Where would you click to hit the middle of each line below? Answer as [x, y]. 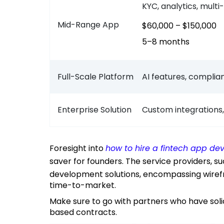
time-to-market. [84, 185]
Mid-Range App [88, 25]
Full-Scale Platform [95, 77]
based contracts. [83, 212]
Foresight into [80, 148]
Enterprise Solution [94, 110]
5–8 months [168, 42]
